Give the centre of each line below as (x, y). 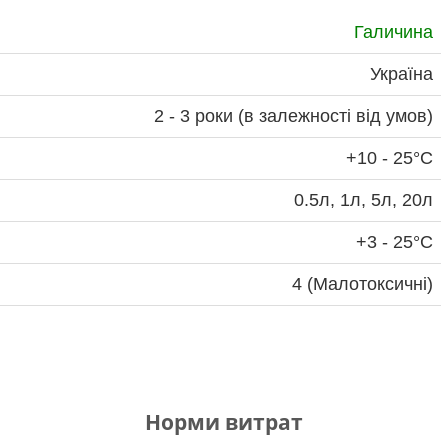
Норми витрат (224, 422)
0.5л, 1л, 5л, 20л (363, 200)
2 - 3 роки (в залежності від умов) (293, 116)
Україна (401, 74)
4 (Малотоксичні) (362, 284)
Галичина (393, 32)
